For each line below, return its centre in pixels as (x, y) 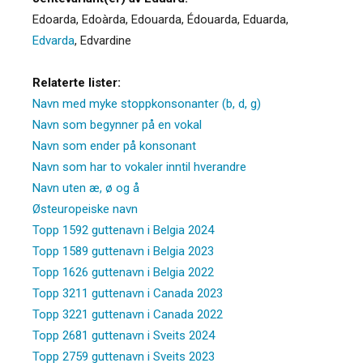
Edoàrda (104, 19)
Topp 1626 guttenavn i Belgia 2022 (123, 272)
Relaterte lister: (77, 82)
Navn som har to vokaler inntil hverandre (139, 167)
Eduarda (265, 19)
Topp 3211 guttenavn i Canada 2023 (128, 293)
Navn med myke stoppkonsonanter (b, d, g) (147, 103)
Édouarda (212, 19)
